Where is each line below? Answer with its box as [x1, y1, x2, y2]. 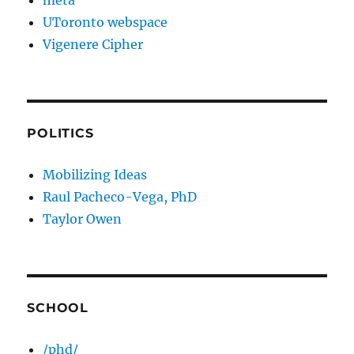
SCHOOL [27, 300, 88, 316]
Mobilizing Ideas [43, 167, 148, 183]
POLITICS [27, 126, 94, 141]
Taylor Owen [43, 211, 122, 228]
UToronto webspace [43, 14, 168, 31]
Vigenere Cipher [43, 36, 144, 53]
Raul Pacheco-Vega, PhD [43, 189, 198, 205]
